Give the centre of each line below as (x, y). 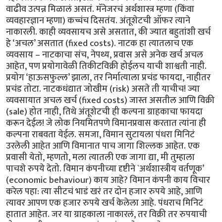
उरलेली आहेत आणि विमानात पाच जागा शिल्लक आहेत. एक (103, 146)
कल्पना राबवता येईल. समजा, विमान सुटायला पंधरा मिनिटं (100, 134)
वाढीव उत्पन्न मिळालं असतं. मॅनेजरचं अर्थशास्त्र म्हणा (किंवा (100, 9)
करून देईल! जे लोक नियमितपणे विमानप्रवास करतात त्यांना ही (106, 123)
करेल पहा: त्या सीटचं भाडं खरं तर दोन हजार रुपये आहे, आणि (104, 191)
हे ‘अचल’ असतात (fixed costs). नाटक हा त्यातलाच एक (100, 43)
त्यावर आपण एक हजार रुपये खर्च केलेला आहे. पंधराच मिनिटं (105, 203)
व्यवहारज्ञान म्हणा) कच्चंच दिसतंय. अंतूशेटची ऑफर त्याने (98, 20)
